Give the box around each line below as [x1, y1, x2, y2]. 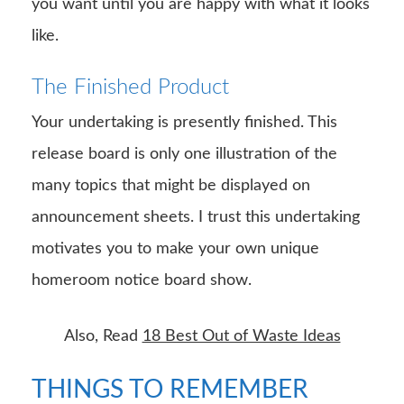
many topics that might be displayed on [32, 177, 310, 194]
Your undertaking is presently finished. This [32, 114, 337, 131]
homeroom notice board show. [32, 271, 252, 289]
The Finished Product [32, 76, 229, 98]
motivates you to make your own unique [32, 240, 319, 257]
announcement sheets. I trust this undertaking [32, 208, 360, 225]
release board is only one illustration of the [32, 145, 337, 162]
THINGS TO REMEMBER [32, 376, 308, 402]
